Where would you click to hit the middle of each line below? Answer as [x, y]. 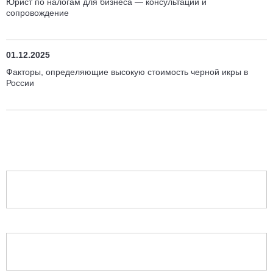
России [20, 83]
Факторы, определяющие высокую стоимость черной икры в [127, 72]
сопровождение [37, 13]
